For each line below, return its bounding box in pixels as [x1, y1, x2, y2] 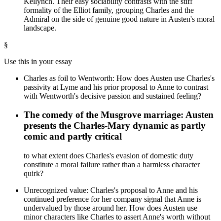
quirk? [24, 169, 43, 178]
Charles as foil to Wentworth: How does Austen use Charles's [24, 74, 215, 82]
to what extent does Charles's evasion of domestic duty [24, 151, 193, 160]
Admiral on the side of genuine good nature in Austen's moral [24, 14, 215, 23]
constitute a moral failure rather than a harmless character [24, 160, 200, 169]
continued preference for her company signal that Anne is [24, 195, 201, 204]
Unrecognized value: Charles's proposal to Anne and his [24, 186, 198, 195]
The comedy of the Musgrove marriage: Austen [24, 110, 214, 120]
